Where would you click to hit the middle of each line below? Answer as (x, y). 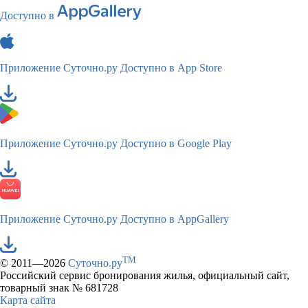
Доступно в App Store (171, 67)
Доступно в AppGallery (175, 219)
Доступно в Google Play (176, 143)
